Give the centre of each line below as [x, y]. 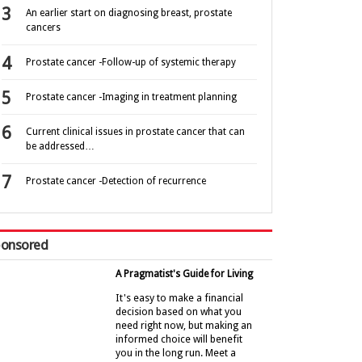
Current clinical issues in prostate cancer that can [135, 132]
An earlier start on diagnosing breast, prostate [129, 13]
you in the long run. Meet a [176, 352]
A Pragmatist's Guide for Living [184, 274]
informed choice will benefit [179, 339]
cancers [43, 28]
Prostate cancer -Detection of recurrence [116, 181]
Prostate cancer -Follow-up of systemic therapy [131, 63]
